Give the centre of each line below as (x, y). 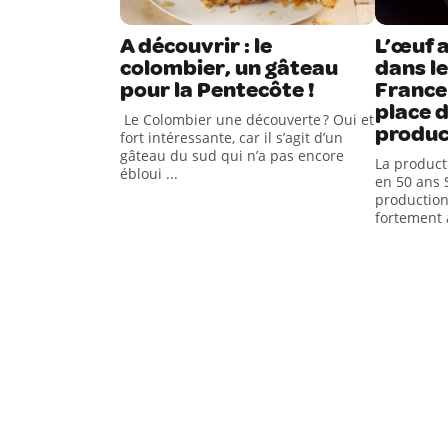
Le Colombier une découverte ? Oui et (247, 119)
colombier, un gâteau (229, 68)
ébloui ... (149, 173)
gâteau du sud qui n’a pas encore (232, 155)
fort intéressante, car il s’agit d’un (231, 137)
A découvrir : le (196, 46)
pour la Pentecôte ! (217, 90)
